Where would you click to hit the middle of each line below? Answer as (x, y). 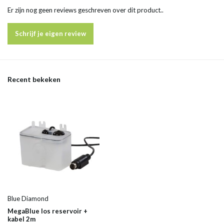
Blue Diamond (28, 198)
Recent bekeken (34, 79)
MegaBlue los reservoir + (47, 211)
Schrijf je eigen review (50, 34)
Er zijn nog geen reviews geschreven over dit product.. (85, 10)
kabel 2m (21, 219)
